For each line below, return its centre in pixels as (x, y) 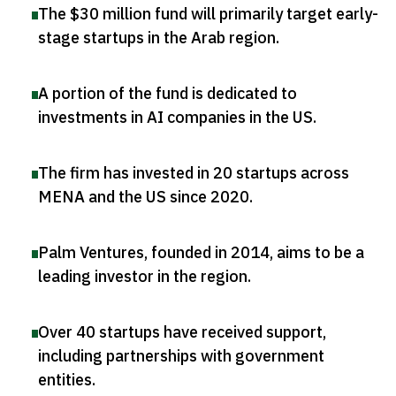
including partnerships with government (181, 356)
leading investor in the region (143, 277)
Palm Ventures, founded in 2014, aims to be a (201, 253)
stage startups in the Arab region (157, 38)
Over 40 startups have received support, (182, 332)
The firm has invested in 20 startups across (194, 173)
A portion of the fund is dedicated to (168, 94)
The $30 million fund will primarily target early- (208, 14)
